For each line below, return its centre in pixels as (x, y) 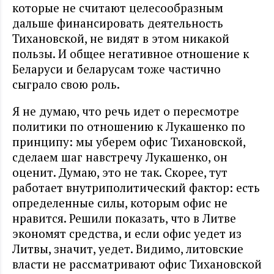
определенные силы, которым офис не (120, 202)
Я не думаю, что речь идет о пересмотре (126, 111)
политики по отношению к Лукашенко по (129, 126)
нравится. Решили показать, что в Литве (124, 218)
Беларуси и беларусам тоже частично (117, 68)
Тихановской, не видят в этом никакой (121, 38)
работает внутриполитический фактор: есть (136, 187)
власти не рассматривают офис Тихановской (137, 264)
